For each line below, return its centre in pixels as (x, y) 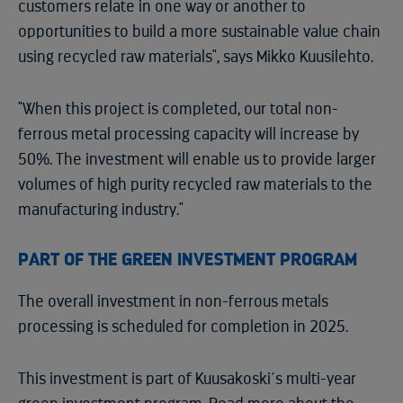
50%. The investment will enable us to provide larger (197, 160)
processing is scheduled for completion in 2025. (183, 327)
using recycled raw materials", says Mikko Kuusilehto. (196, 57)
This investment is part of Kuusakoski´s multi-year (187, 379)
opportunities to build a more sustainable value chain (199, 32)
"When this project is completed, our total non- (178, 109)
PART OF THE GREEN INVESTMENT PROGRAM (188, 260)
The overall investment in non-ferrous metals (173, 302)
